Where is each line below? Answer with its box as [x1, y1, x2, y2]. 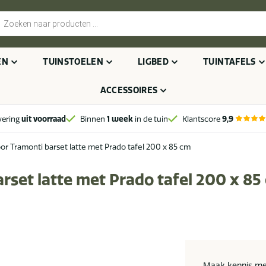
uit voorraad [20, 113, 66, 123]
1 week [107, 113, 133, 123]
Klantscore [182, 113, 222, 123]
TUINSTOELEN [43, 56, 104, 67]
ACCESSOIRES [100, 85, 158, 96]
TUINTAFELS [203, 56, 256, 67]
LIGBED [138, 56, 169, 67]
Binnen [80, 113, 107, 123]
